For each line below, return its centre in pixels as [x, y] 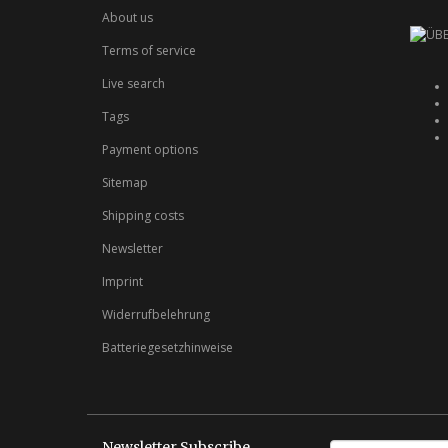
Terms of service [149, 50]
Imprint [122, 281]
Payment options [150, 149]
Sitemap [125, 182]
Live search [133, 83]
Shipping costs [143, 215]
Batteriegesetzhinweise [167, 347]
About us [127, 17]
